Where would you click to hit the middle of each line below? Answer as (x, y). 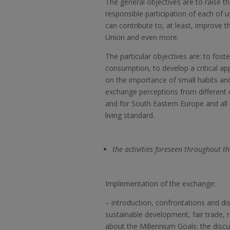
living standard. (130, 116)
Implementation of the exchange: (161, 184)
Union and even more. (142, 37)
